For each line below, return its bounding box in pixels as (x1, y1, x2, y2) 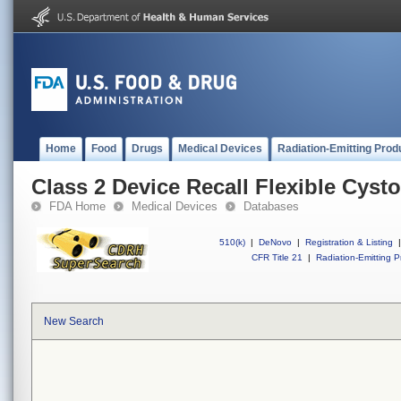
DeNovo (259, 237, 292, 247)
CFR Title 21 (252, 252, 303, 262)
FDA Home (49, 200, 106, 213)
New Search (44, 315, 104, 328)
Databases (243, 200, 299, 213)
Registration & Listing (305, 237, 393, 247)
